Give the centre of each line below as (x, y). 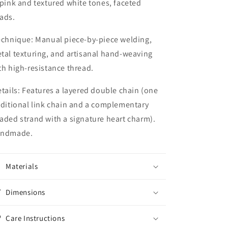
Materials (22, 166)
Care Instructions (35, 218)
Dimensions (25, 192)
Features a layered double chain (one (89, 90)
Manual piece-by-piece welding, (93, 39)
